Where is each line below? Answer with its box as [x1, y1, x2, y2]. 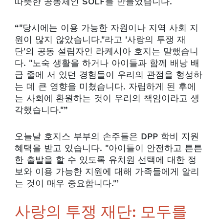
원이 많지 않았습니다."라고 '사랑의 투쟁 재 [15, 34, 186, 45]
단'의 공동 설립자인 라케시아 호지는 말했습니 [15, 45, 198, 57]
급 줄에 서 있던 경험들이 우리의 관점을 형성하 [15, 69, 202, 81]
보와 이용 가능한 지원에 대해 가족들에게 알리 [15, 166, 199, 177]
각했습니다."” [15, 104, 70, 116]
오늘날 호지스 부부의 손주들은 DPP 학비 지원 [15, 131, 199, 142]
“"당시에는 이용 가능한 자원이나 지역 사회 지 [15, 22, 198, 34]
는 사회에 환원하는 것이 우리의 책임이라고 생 [15, 92, 199, 104]
